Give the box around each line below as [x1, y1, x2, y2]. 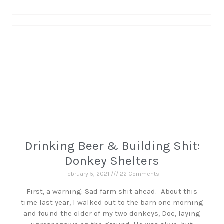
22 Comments [118, 170, 159, 177]
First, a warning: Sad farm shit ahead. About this [26, 187, 197, 196]
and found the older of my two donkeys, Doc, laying [23, 209, 200, 218]
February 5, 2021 [64, 170, 111, 177]
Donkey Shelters [64, 153, 159, 168]
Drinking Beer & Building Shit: [24, 138, 200, 153]
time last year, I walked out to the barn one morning [20, 198, 203, 207]
